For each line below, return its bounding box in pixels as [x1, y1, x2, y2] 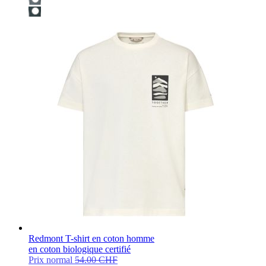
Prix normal [28, 254, 72, 265]
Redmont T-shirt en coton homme [28, 233, 154, 243]
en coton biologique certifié [28, 243, 131, 254]
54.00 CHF [75, 254, 118, 265]
